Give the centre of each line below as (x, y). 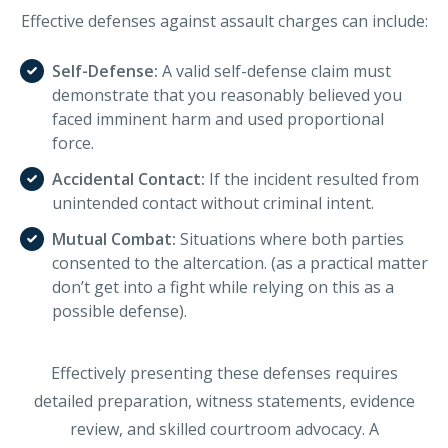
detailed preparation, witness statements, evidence (224, 400)
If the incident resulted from (314, 178)
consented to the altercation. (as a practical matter (240, 262)
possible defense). (119, 310)
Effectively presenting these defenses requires (224, 372)
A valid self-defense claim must (276, 70)
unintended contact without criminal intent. (213, 202)
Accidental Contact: (130, 178)
